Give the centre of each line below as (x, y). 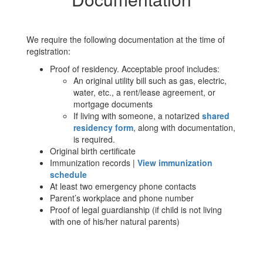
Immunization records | (94, 163)
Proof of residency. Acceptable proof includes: (135, 69)
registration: (48, 51)
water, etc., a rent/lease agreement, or (144, 92)
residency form (103, 127)
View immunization (175, 163)
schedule (68, 174)
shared (216, 116)
